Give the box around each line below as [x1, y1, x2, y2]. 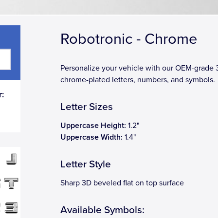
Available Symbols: [60, 204, 145, 216]
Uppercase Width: [60, 132, 123, 142]
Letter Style [60, 158, 111, 170]
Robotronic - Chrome [60, 30, 197, 48]
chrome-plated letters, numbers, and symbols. [60, 75, 215, 85]
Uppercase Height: [60, 121, 126, 130]
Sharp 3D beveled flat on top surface [60, 178, 184, 188]
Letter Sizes [60, 101, 113, 113]
